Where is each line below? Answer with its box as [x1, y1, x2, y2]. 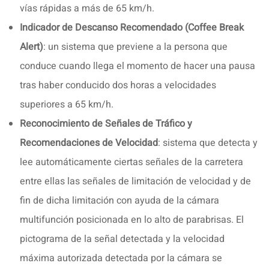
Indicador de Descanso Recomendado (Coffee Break [20, 20, 244, 35]
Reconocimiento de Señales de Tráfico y [20, 116, 192, 131]
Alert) [20, 39, 43, 54]
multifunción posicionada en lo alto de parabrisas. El [20, 212, 244, 227]
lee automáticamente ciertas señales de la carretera [20, 154, 243, 169]
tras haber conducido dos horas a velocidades [20, 77, 216, 92]
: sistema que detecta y [158, 135, 258, 150]
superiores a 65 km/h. [20, 97, 113, 112]
